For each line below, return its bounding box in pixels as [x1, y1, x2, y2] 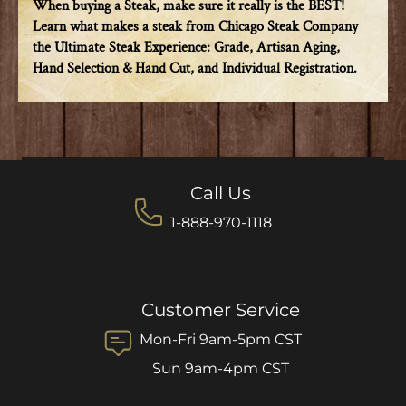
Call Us [190, 182, 252, 205]
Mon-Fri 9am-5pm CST [140, 331, 303, 349]
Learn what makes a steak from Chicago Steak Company [33, 17, 358, 37]
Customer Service [141, 299, 301, 322]
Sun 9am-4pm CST [152, 360, 290, 378]
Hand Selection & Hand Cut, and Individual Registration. [33, 59, 357, 79]
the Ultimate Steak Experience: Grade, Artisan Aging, [33, 38, 340, 58]
